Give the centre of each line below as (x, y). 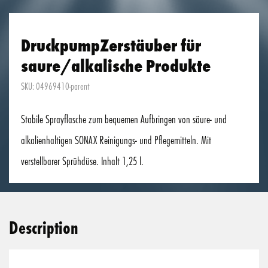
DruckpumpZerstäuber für (111, 45)
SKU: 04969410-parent (55, 86)
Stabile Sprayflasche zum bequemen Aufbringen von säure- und (124, 119)
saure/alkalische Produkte (116, 65)
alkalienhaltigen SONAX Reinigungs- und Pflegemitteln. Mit (116, 140)
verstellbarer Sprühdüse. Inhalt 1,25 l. (82, 161)
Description (44, 226)
